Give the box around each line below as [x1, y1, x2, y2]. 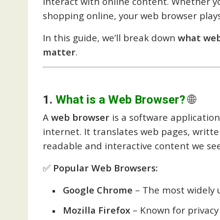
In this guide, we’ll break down [43, 31, 178, 44]
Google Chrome [63, 183, 133, 196]
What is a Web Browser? [55, 92, 185, 107]
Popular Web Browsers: [53, 161, 158, 174]
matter [43, 46, 76, 58]
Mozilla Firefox [63, 203, 130, 216]
